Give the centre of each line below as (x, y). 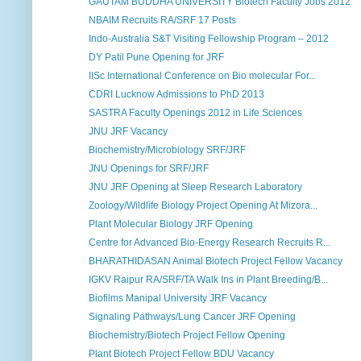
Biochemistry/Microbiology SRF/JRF (167, 150)
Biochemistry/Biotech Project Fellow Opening (187, 336)
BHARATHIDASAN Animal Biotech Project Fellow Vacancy (215, 261)
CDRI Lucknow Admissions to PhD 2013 (176, 95)
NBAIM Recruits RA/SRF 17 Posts (162, 21)
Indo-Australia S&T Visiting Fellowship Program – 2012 (208, 39)
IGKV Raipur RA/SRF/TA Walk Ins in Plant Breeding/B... (208, 280)
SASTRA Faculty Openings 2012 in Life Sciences (195, 113)
